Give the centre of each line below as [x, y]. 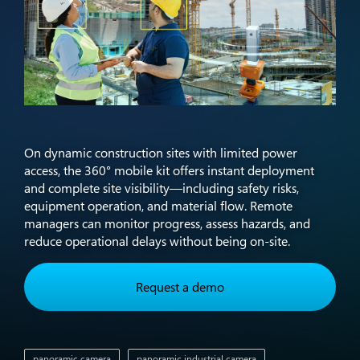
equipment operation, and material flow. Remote [158, 206]
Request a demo [180, 287]
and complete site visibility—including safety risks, [162, 188]
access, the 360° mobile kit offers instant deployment [169, 171]
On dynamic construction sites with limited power [161, 153]
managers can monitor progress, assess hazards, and [167, 224]
